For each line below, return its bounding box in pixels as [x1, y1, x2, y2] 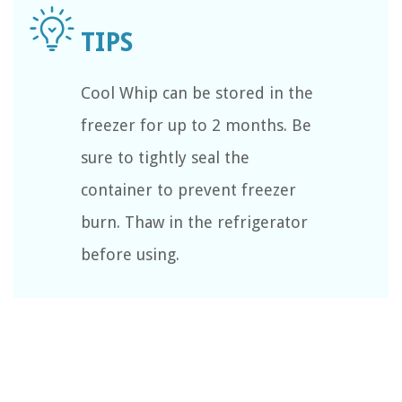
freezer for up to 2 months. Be [81, 115, 311, 135]
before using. [81, 244, 179, 264]
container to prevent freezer [81, 179, 296, 199]
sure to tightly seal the [81, 147, 249, 167]
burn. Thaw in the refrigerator [81, 212, 308, 232]
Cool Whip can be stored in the [81, 83, 313, 102]
